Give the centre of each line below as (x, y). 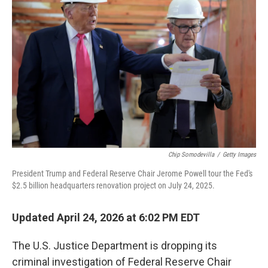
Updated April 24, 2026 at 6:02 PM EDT (106, 217)
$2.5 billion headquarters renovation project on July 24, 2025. (113, 185)
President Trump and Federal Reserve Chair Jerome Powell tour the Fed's (132, 173)
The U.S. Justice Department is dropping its (115, 246)
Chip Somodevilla (191, 155)
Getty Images (239, 155)
